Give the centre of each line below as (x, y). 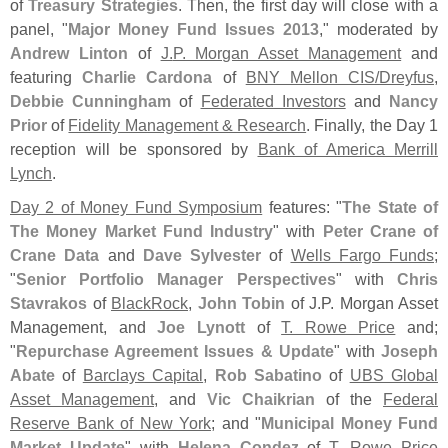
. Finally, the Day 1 (372, 124)
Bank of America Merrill (347, 148)
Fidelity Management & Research (187, 124)
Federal (410, 398)
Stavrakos (48, 302)
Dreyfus (407, 76)
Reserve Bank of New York (110, 422)
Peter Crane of (380, 230)
